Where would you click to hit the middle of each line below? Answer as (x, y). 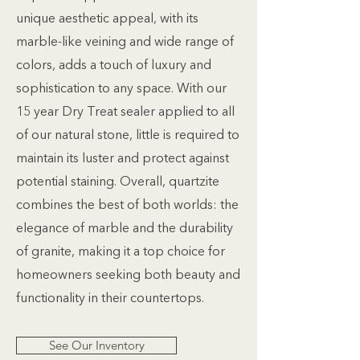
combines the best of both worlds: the (127, 206)
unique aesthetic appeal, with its (107, 19)
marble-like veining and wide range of (125, 43)
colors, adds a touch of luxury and (114, 66)
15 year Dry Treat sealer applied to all (125, 112)
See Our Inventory (96, 345)
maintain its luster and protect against (123, 159)
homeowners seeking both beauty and (128, 276)
